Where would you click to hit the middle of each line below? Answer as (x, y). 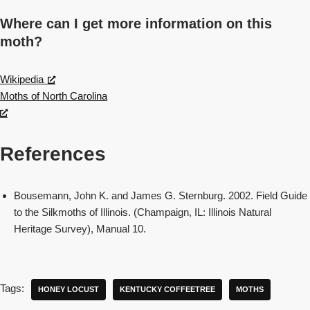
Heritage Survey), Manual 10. (80, 229)
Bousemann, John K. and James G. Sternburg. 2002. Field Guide (161, 195)
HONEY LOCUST (69, 289)
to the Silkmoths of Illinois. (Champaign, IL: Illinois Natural (143, 212)
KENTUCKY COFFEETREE (167, 289)
